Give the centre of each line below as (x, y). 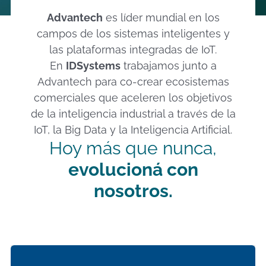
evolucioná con (133, 169)
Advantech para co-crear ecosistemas (133, 81)
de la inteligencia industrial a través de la (133, 113)
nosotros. (133, 191)
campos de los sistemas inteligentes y (133, 33)
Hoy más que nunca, (133, 148)
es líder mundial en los (161, 17)
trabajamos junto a (168, 65)
